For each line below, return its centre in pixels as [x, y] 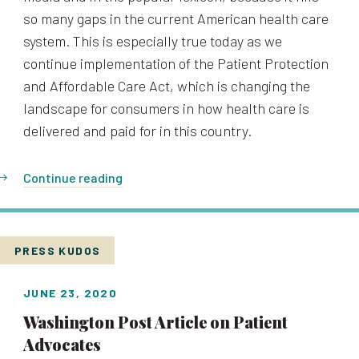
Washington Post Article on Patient [155, 322]
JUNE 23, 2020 [71, 293]
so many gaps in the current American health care [176, 18]
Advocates [62, 344]
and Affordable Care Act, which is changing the [167, 86]
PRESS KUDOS [58, 250]
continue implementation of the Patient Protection [176, 63]
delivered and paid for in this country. [137, 131]
